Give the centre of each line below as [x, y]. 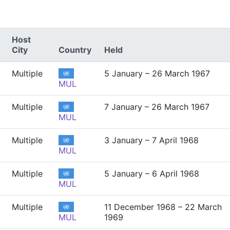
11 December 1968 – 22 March [163, 207]
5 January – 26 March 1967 [157, 73]
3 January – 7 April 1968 [151, 140]
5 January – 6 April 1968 [152, 174]
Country [75, 50]
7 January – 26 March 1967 [157, 107]
